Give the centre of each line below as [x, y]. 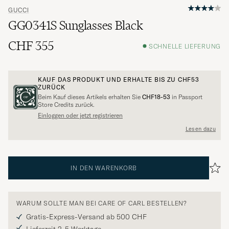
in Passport [186, 97]
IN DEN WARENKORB [104, 168]
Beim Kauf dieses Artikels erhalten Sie [90, 97]
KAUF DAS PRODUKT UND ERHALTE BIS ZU [108, 80]
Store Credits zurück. [66, 105]
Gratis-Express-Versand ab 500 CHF [86, 217]
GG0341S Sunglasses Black [76, 26]
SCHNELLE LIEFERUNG [185, 46]
